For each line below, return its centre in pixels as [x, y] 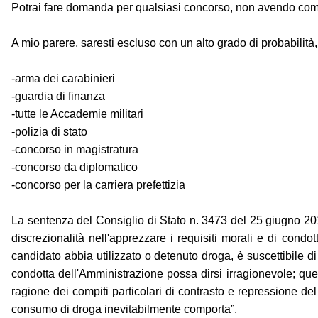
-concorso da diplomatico [75, 168]
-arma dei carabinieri [63, 79]
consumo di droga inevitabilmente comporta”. [124, 309]
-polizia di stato [49, 132]
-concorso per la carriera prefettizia [98, 185]
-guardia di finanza [58, 97]
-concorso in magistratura [75, 150]
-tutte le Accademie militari [77, 114]
